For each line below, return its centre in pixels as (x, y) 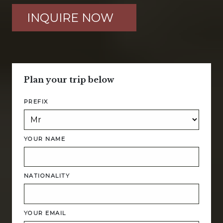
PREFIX (36, 102)
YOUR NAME (45, 139)
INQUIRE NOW (70, 18)
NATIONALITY (47, 176)
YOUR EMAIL (45, 213)
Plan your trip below (69, 80)
